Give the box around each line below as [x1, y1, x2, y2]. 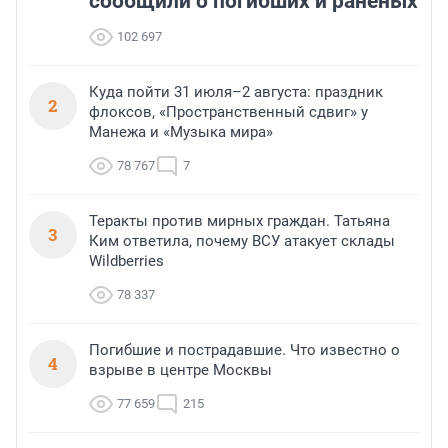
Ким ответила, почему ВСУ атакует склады [89, 232, 395, 251]
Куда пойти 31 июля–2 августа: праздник [89, 83, 383, 102]
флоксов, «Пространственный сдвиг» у [89, 103, 368, 122]
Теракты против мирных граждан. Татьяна [89, 212, 390, 231]
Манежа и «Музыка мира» [89, 123, 273, 142]
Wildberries [89, 252, 164, 271]
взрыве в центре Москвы [89, 361, 272, 380]
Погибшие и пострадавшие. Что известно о [89, 341, 400, 360]
